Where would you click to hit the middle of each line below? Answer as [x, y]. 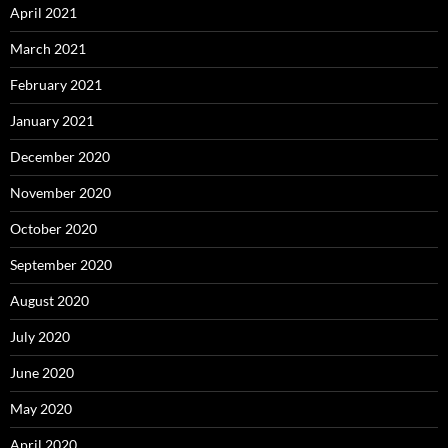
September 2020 [61, 264]
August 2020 [49, 300]
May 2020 [41, 408]
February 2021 [56, 84]
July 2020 [40, 336]
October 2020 [53, 228]
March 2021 [48, 48]
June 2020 [42, 372]
